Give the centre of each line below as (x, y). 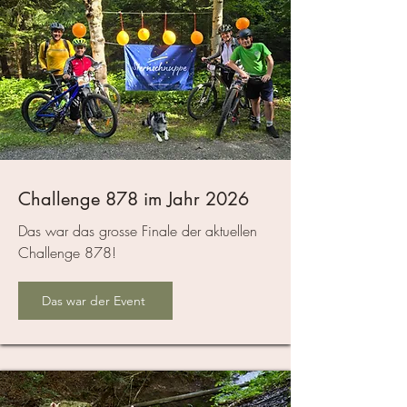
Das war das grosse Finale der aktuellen (138, 231)
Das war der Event (94, 301)
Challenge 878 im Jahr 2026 (134, 199)
